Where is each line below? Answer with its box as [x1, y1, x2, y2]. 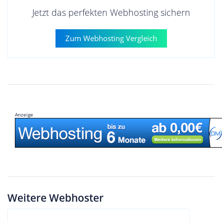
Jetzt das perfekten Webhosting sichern [32, 6, 190, 18]
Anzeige [15, 111, 33, 118]
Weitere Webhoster [7, 190, 104, 205]
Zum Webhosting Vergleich [65, 33, 157, 43]
